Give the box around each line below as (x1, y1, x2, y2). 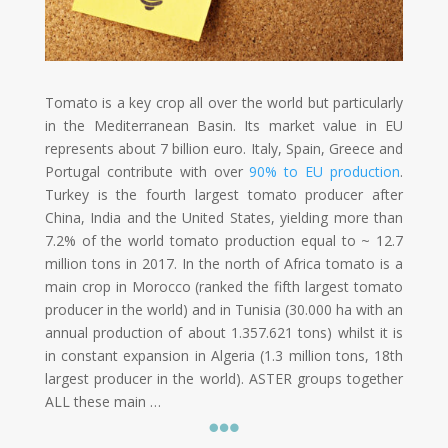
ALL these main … (44, 391, 161, 411)
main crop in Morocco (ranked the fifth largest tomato (44, 276, 404, 296)
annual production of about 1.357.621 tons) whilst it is (44, 322, 404, 342)
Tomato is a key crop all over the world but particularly (44, 92, 404, 112)
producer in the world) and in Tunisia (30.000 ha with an (44, 299, 404, 319)
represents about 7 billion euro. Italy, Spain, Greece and (44, 138, 404, 158)
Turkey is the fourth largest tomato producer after (44, 184, 404, 204)
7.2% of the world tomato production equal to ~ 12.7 (44, 230, 404, 250)
